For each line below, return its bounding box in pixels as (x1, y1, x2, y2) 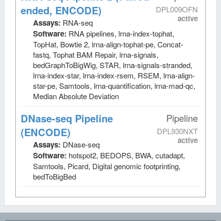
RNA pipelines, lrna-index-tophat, (69, 28, 174, 38)
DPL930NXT (157, 126, 198, 136)
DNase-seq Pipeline (21, 111, 113, 125)
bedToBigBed (33, 171, 76, 182)
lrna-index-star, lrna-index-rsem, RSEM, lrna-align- (33, 70, 195, 80)
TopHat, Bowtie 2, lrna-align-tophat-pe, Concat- (33, 39, 183, 49)
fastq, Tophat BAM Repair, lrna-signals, (33, 49, 158, 60)
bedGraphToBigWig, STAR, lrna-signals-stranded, (33, 60, 192, 70)
